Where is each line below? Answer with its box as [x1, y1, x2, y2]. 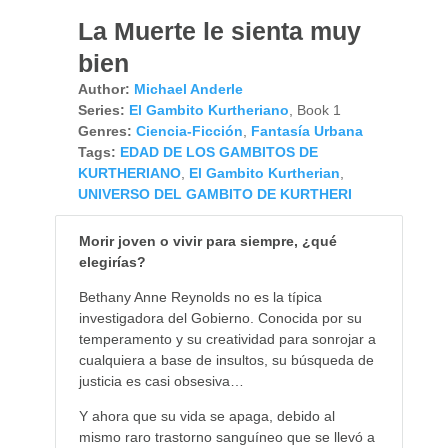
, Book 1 [288, 102, 341, 119]
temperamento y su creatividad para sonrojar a [78, 331, 376, 348]
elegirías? [78, 254, 146, 271]
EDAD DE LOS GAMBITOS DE [119, 144, 318, 161]
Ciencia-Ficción [135, 123, 243, 140]
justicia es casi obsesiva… [78, 373, 244, 390]
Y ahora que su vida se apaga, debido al [78, 408, 335, 425]
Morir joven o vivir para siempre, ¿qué [78, 233, 337, 250]
